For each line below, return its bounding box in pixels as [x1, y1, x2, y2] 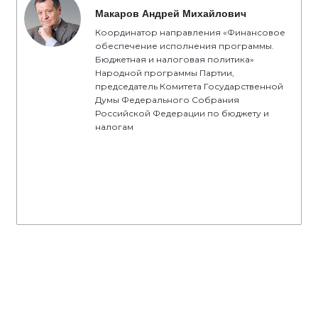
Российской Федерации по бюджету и [95, 108, 269, 119]
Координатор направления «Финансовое [95, 27, 285, 38]
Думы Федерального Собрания [95, 94, 239, 105]
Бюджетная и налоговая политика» [95, 54, 254, 65]
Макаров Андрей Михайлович [95, 8, 246, 19]
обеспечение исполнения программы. [95, 40, 274, 51]
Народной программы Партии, [95, 67, 234, 78]
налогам [95, 121, 133, 132]
